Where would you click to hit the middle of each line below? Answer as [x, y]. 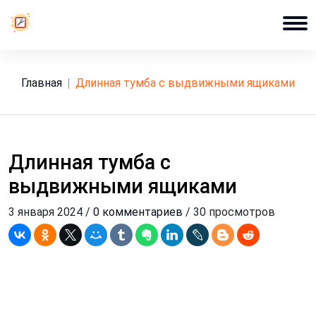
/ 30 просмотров [229, 212]
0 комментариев [138, 212]
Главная [44, 83]
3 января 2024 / [51, 212]
